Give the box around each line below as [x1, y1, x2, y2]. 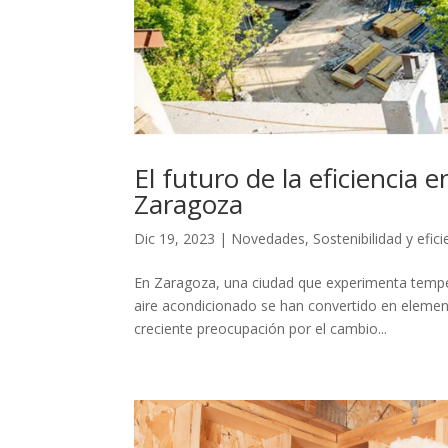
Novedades [231, 229, 306, 249]
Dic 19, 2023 [134, 229, 216, 249]
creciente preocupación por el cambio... [134, 319, 388, 339]
